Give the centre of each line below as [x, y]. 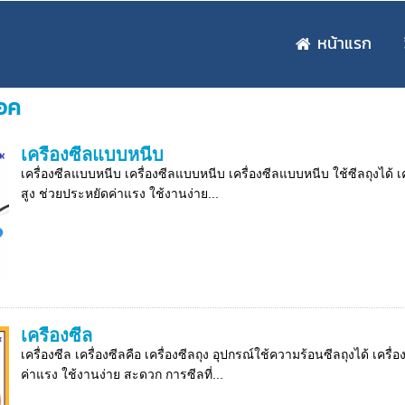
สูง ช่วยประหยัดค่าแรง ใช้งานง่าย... [119, 193]
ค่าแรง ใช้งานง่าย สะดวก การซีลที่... [122, 374]
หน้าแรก [344, 43]
